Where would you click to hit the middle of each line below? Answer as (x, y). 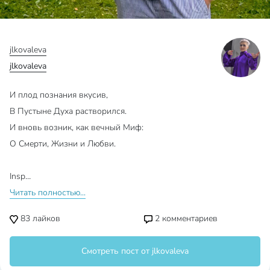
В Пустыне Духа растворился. (68, 111)
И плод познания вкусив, (59, 95)
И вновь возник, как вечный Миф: (77, 128)
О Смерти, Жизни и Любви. (63, 144)
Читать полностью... (48, 193)
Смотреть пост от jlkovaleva (135, 251)
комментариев (189, 219)
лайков (45, 219)
